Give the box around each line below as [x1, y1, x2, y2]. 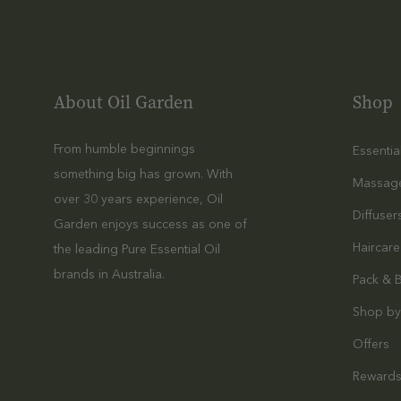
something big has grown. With [54, 166, 233, 182]
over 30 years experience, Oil [54, 191, 223, 207]
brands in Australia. [54, 266, 165, 282]
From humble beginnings [54, 141, 195, 157]
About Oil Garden [54, 90, 193, 115]
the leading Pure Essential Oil [54, 241, 220, 257]
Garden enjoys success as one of [54, 216, 247, 232]
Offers [353, 336, 390, 352]
